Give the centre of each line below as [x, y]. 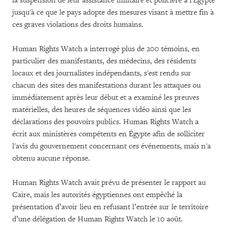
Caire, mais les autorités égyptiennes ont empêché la [97, 195]
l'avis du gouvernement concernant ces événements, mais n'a [111, 146]
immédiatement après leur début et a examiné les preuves [106, 98]
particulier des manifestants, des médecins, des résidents [104, 61]
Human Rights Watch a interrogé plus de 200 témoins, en [106, 49]
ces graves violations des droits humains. [78, 25]
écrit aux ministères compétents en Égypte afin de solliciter [108, 134]
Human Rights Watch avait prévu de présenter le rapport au [109, 183]
